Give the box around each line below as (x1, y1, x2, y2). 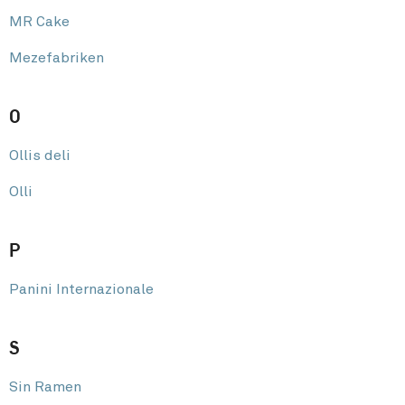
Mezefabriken (9, 50, 104, 65)
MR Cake (9, 14, 70, 29)
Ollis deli (9, 147, 71, 163)
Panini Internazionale (9, 281, 154, 297)
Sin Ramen (9, 379, 81, 394)
